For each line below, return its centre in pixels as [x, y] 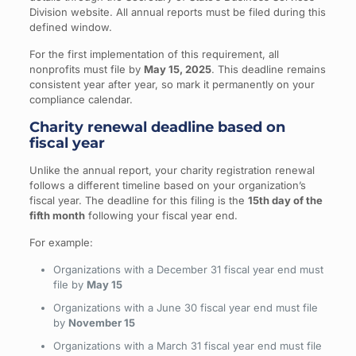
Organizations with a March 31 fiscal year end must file [187, 346]
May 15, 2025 [177, 69]
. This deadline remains [268, 69]
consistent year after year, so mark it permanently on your [172, 84]
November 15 [101, 323]
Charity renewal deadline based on [157, 127]
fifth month [57, 215]
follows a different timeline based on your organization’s [167, 185]
